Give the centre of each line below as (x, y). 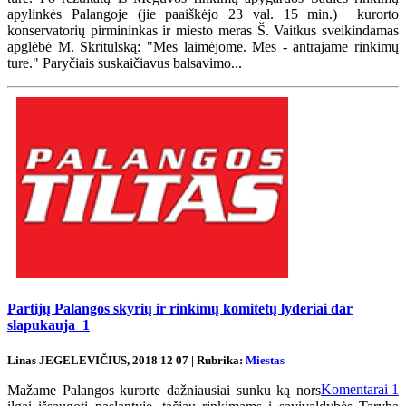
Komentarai (356, 389)
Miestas (265, 360)
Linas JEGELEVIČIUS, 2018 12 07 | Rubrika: (126, 360)
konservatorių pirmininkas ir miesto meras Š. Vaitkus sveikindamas (203, 31)
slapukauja (45, 325)
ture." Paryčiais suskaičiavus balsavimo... (125, 63)
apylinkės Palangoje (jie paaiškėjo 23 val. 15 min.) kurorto (203, 14)
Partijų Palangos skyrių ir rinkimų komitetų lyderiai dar (180, 309)
